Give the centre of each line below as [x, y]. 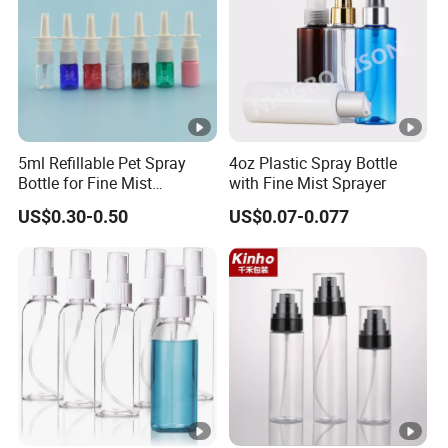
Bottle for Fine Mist [85, 183]
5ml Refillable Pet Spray [102, 163]
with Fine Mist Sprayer [307, 183]
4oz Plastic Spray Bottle [312, 163]
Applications [62, 203]
